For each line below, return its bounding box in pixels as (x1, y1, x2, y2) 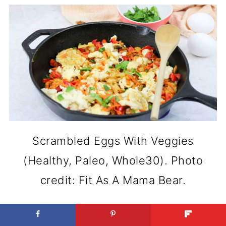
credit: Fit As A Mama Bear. (40, 174, 186, 187)
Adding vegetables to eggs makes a (9, 204, 203, 218)
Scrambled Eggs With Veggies (32, 134, 194, 148)
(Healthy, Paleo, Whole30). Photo (23, 154, 203, 167)
